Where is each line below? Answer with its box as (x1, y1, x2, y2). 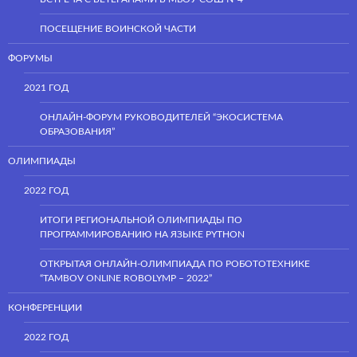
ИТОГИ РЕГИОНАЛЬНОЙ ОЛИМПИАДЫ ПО (40, 214, 242, 225)
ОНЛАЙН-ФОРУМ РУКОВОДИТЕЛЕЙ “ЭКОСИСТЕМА (40, 112, 283, 122)
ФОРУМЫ (8, 53, 53, 63)
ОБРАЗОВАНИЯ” (40, 126, 115, 136)
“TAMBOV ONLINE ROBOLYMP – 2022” (40, 273, 212, 283)
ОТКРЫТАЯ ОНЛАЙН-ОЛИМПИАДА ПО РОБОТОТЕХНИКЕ (40, 258, 310, 269)
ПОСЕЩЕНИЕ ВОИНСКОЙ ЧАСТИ (40, 23, 196, 33)
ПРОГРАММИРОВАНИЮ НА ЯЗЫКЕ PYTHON (40, 229, 245, 239)
